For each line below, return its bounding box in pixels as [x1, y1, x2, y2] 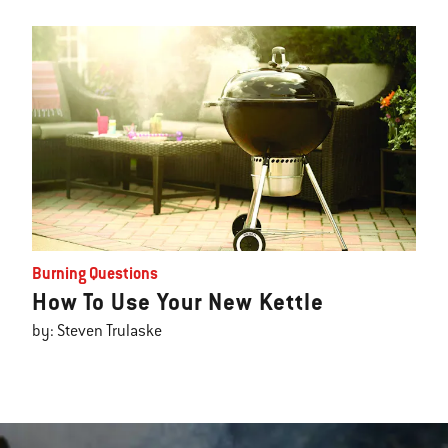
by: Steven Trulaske [32, 321, 162, 342]
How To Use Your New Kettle [32, 287, 324, 318]
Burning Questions [32, 263, 158, 285]
